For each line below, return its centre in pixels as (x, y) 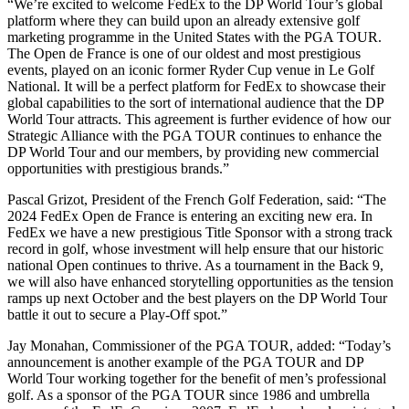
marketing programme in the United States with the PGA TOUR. (194, 37)
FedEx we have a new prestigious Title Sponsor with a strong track (200, 232)
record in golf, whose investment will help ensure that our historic (195, 248)
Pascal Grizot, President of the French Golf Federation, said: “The (197, 199)
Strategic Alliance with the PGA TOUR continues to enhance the (194, 135)
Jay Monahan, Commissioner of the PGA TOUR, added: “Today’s (199, 345)
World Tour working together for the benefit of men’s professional (197, 378)
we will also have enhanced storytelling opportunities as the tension (200, 281)
